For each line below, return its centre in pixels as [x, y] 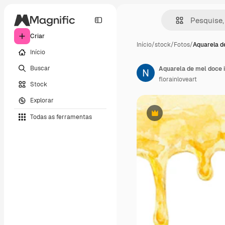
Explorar [42, 100]
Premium [167, 117]
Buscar [40, 68]
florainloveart [178, 79]
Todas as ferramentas [61, 117]
